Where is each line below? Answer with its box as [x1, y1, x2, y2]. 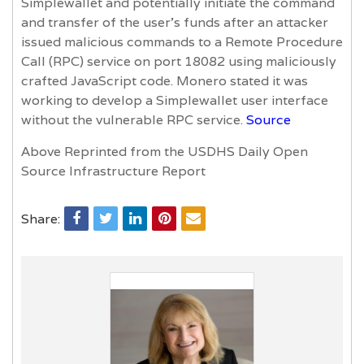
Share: [21, 210, 60, 227]
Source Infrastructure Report [21, 162, 206, 180]
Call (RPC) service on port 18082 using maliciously [21, 52, 336, 70]
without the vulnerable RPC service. [21, 110, 246, 128]
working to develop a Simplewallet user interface [21, 91, 328, 109]
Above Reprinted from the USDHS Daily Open [21, 142, 308, 160]
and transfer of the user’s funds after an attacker [21, 13, 328, 31]
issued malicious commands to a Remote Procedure [21, 32, 343, 50]
